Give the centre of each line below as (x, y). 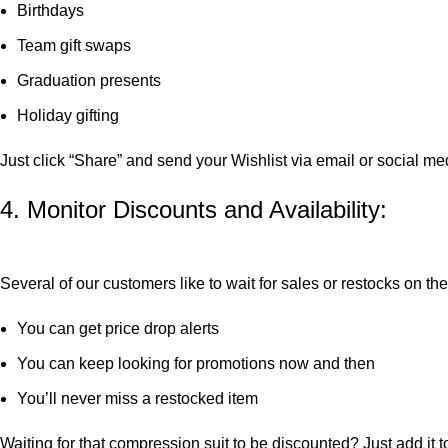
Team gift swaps (74, 46)
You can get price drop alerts (118, 329)
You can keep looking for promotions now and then (196, 364)
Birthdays (50, 11)
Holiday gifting (68, 116)
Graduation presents (89, 81)
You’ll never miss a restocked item (137, 399)
